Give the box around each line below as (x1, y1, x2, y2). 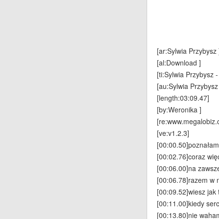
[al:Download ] (157, 58, 201, 68)
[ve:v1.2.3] (157, 128, 189, 138)
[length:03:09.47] (157, 93, 209, 103)
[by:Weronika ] (157, 105, 201, 115)
